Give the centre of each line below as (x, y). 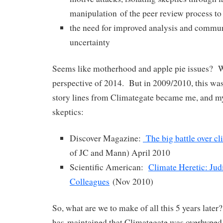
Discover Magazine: (106, 138)
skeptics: (68, 111)
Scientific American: (109, 167)
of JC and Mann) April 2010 (120, 152)
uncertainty (90, 42)
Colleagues (90, 181)
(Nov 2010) (131, 181)
